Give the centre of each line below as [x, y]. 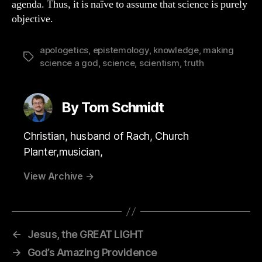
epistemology [121, 50]
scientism [159, 63]
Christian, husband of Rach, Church [106, 136]
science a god [69, 63]
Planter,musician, [63, 152]
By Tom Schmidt [113, 107]
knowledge [176, 50]
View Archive [54, 176]
